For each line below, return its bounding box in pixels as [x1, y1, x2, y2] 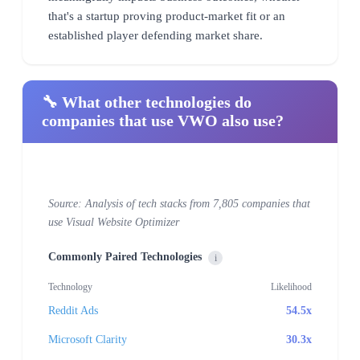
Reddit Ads [48, 304, 98, 317]
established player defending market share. [48, 28, 263, 42]
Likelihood [271, 280, 312, 292]
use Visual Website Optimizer [48, 215, 179, 228]
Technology [48, 280, 92, 292]
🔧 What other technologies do [42, 92, 252, 111]
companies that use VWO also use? [42, 111, 284, 129]
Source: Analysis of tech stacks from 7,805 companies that [48, 197, 310, 210]
